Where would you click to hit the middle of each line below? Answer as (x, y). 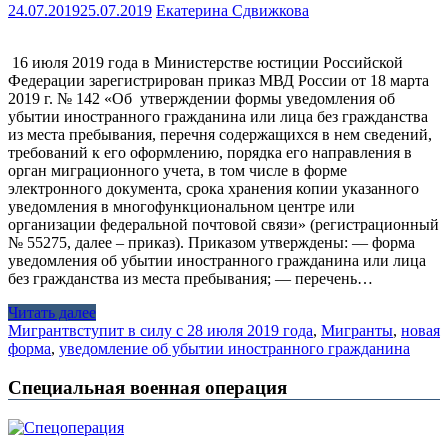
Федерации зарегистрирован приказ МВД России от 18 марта (218, 81)
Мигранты (357, 331)
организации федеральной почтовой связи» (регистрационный (223, 225)
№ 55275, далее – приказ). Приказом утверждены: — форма (211, 243)
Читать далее (52, 313)
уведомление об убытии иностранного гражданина (234, 349)
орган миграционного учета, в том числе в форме (177, 171)
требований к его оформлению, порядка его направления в (210, 153)
